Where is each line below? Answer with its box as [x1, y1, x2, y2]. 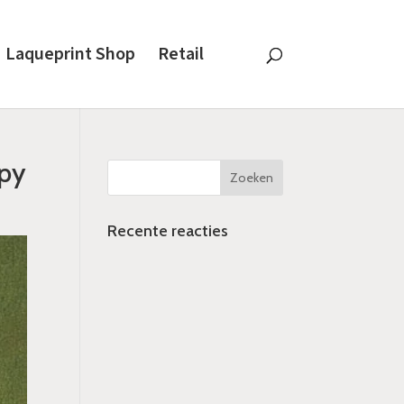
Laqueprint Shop [5, 42, 135, 66]
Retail [157, 42, 204, 66]
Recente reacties [107, 221, 229, 241]
